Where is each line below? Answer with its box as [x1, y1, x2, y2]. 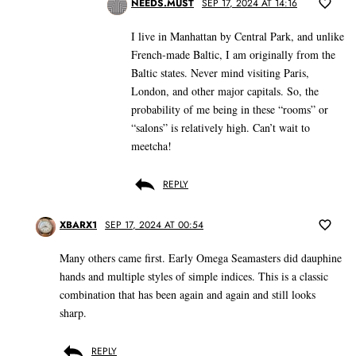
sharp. [60, 305, 87, 321]
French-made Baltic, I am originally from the [131, 47, 335, 63]
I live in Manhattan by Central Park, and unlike [131, 29, 344, 44]
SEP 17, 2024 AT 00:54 [105, 218, 203, 233]
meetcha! [131, 138, 172, 154]
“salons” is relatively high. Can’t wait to [131, 120, 310, 136]
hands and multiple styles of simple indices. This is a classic [60, 269, 328, 284]
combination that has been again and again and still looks [60, 287, 315, 303]
